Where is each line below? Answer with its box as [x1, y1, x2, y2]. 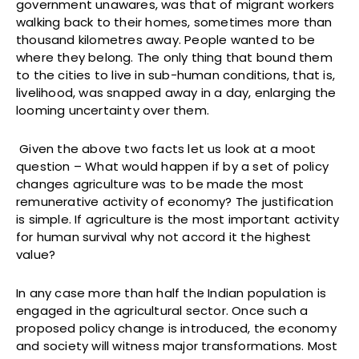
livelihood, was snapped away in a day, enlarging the [16, 83, 337, 101]
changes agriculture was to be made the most [16, 175, 305, 192]
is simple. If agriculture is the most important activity [16, 210, 340, 228]
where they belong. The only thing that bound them [16, 48, 333, 66]
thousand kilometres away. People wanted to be [16, 30, 316, 48]
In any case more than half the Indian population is [16, 284, 327, 301]
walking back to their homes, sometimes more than [16, 13, 333, 30]
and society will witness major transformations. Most [16, 337, 338, 354]
